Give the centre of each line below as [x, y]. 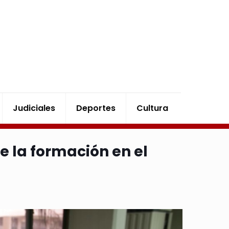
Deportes [96, 108]
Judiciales [34, 108]
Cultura [153, 108]
